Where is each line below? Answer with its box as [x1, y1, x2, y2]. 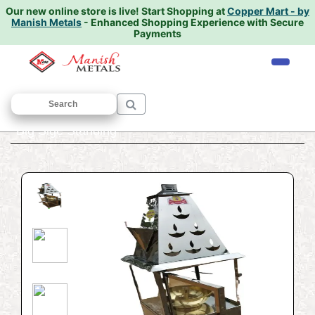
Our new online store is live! [6, 5, 139, 17]
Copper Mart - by [227, 5, 309, 17]
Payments [134, 27, 181, 39]
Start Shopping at [139, 5, 227, 17]
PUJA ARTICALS [75, 105, 174, 119]
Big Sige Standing [16, 124, 117, 138]
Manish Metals [11, 16, 82, 28]
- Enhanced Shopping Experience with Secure [82, 16, 304, 28]
